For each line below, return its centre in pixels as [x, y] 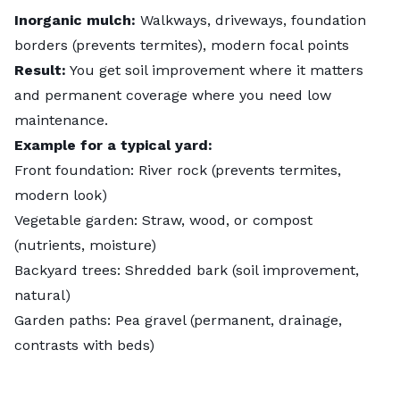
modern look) [61, 196]
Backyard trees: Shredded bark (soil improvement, [187, 271]
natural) [42, 296]
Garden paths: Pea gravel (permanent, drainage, [178, 321]
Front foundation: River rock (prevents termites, [178, 171]
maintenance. [61, 121]
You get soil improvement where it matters [215, 71]
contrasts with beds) [84, 346]
